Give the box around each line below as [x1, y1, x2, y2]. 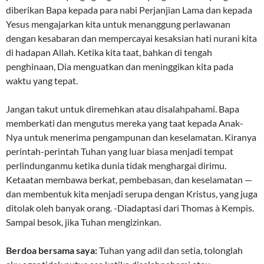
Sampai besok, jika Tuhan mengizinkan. [6, 216, 161, 228]
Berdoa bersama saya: [6, 245, 97, 256]
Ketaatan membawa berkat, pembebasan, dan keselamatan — [6, 174, 252, 186]
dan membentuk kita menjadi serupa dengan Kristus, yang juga [6, 188, 258, 200]
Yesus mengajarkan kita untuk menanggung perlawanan [6, 18, 230, 30]
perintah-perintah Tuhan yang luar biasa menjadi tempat [6, 146, 233, 157]
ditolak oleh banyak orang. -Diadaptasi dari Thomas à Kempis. [6, 202, 254, 214]
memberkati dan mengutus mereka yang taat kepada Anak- [6, 117, 243, 129]
